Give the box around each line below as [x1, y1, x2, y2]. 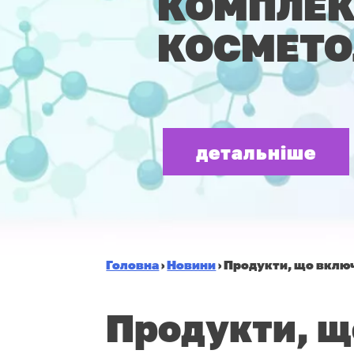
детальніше [195, 140, 317, 164]
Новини [167, 257, 217, 273]
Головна [106, 257, 160, 273]
